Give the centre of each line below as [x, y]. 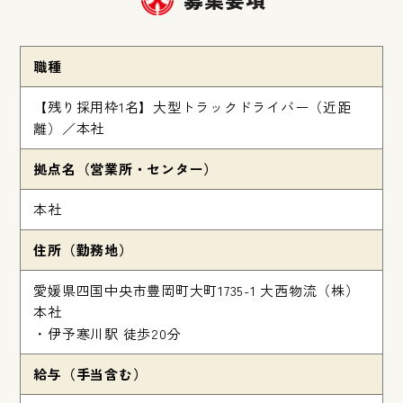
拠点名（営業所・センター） [126, 169]
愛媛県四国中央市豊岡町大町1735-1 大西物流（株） [197, 291]
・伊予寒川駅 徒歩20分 [107, 334]
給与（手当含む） [90, 374]
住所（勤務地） [83, 250]
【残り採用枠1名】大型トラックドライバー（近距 [193, 107]
